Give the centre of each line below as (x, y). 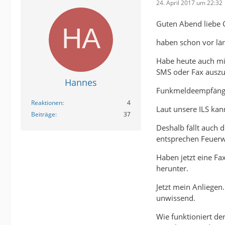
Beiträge (43, 114)
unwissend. (176, 198)
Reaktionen (47, 103)
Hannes (81, 82)
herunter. (172, 168)
